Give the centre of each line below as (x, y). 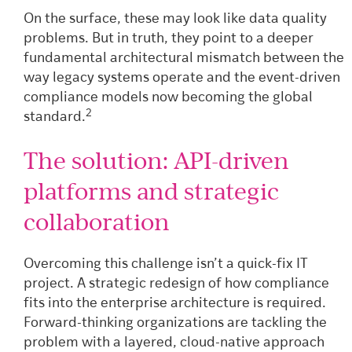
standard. (55, 118)
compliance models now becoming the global (168, 98)
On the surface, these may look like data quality (175, 20)
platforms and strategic (151, 191)
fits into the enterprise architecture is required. (175, 304)
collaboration (97, 221)
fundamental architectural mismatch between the (184, 59)
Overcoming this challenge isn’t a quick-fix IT (166, 265)
